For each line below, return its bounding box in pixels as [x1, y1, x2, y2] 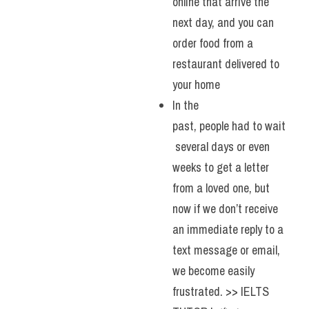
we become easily [172, 262, 255, 279]
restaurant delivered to [172, 55, 279, 72]
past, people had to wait [172, 117, 286, 134]
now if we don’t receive [172, 200, 278, 217]
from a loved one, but [172, 179, 270, 197]
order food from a [172, 34, 253, 52]
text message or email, [172, 241, 280, 259]
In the [172, 97, 199, 114]
